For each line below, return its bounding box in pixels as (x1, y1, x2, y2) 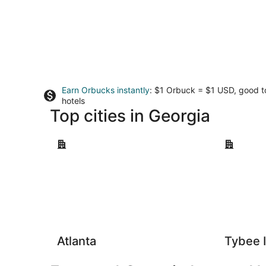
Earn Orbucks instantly (62, 85, 150, 95)
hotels (62, 96, 85, 106)
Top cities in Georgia (50, 106, 210, 126)
